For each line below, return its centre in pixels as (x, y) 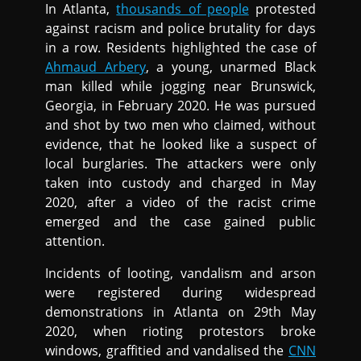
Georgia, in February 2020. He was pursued (180, 106)
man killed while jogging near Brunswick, (180, 87)
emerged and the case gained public (180, 222)
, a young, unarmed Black (230, 67)
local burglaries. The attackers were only (180, 164)
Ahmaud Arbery (95, 67)
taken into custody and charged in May (180, 183)
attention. (75, 241)
